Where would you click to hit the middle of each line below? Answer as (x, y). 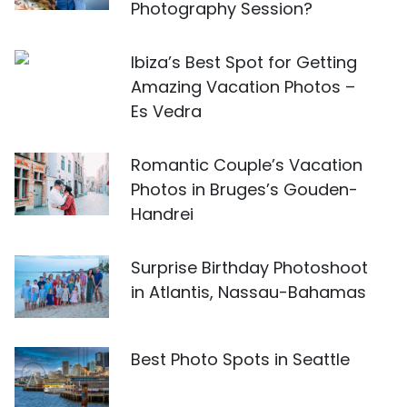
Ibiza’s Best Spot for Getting (244, 62)
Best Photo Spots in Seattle (240, 360)
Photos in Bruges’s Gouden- (244, 189)
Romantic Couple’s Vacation (247, 165)
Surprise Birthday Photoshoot (249, 268)
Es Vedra (166, 111)
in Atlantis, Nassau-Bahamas (248, 292)
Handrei (162, 214)
